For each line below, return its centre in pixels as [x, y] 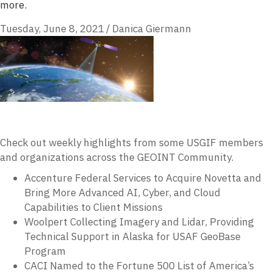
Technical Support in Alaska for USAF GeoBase [133, 236]
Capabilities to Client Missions [94, 207]
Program [45, 251]
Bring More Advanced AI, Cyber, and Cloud [122, 192]
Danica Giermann [152, 28]
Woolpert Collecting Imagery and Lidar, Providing [139, 222]
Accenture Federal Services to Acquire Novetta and [143, 178]
